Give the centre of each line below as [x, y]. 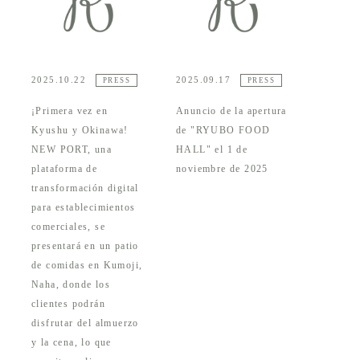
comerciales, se [69, 227]
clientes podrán [69, 304]
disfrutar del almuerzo [85, 323]
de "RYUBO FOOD [223, 131]
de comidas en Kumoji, [87, 266]
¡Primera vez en [70, 111]
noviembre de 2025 [222, 169]
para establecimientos [84, 208]
